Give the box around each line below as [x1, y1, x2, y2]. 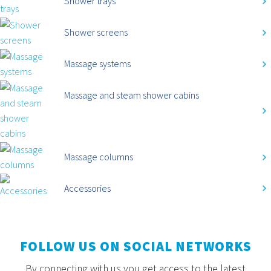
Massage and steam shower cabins [64, 88, 199, 101]
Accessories [64, 181, 111, 194]
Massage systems [64, 57, 131, 70]
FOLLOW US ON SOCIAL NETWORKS [19, 237, 252, 255]
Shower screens [64, 25, 128, 38]
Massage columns [64, 150, 133, 163]
